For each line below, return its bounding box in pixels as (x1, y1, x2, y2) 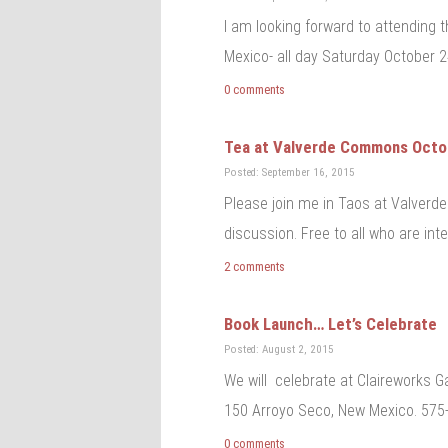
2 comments (224, 259, 286, 275)
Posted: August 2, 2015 (224, 343, 335, 357)
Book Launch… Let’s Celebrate (224, 314, 438, 335)
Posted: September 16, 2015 (224, 166, 356, 180)
